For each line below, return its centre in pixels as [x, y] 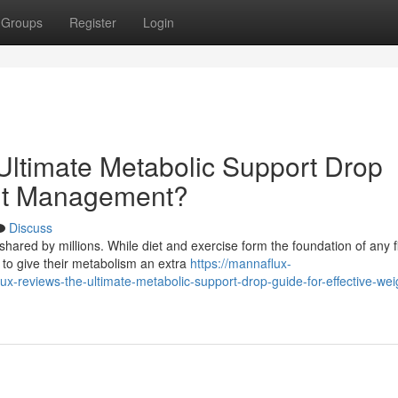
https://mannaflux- [241, 263]
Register [93, 22]
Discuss [31, 227]
